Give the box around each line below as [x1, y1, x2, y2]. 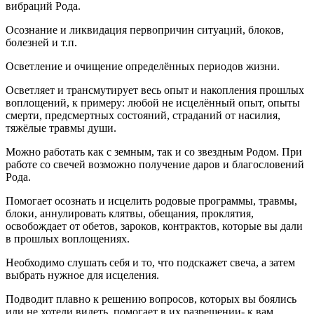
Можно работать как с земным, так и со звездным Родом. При [6, 146, 302, 158]
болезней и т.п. [6, 36, 77, 49]
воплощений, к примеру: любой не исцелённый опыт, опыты [6, 97, 300, 109]
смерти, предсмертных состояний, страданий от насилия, [6, 109, 280, 122]
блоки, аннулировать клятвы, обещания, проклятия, [6, 207, 254, 220]
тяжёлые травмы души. [6, 122, 116, 135]
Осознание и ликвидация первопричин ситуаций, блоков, [6, 24, 284, 36]
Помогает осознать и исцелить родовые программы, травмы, [6, 195, 297, 207]
